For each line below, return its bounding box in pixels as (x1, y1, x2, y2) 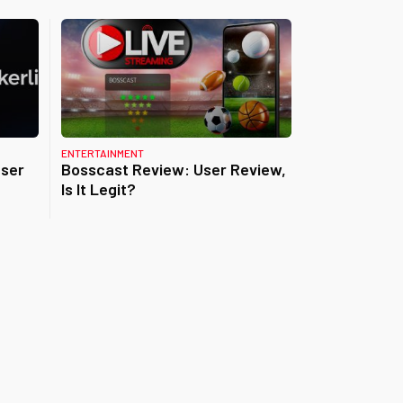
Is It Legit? (60, 179, 136, 199)
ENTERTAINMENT (60, 147, 144, 159)
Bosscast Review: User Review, (60, 159, 286, 179)
